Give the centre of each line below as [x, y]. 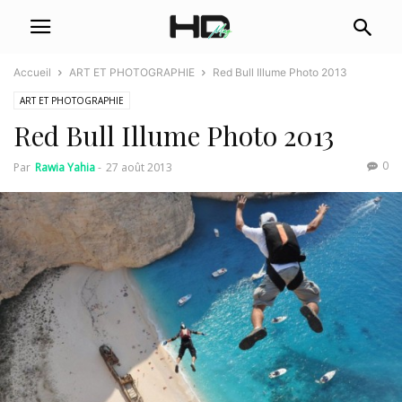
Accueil [32, 72]
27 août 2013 [139, 167]
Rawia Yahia [65, 167]
